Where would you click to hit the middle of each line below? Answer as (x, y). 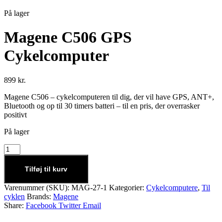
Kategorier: (128, 187)
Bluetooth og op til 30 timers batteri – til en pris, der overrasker (102, 106)
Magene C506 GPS (68, 37)
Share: (14, 205)
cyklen (14, 196)
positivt (15, 114)
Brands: (40, 196)
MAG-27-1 (89, 187)
